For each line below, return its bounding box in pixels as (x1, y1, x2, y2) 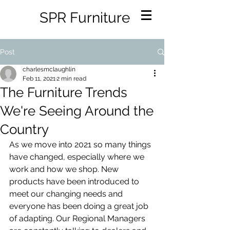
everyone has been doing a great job (9, 201, 150, 211)
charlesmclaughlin (23, 66, 75, 73)
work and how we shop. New (9, 164, 121, 174)
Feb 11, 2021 (23, 75, 55, 82)
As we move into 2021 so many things (9, 140, 153, 149)
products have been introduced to (9, 177, 141, 186)
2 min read (56, 75, 86, 82)
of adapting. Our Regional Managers (9, 214, 147, 223)
